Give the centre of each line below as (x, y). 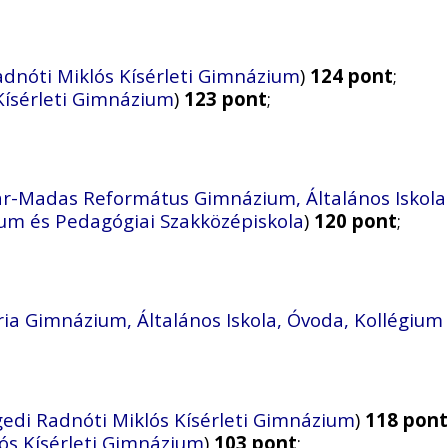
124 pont (351, 76)
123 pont (225, 99)
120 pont (355, 221)
